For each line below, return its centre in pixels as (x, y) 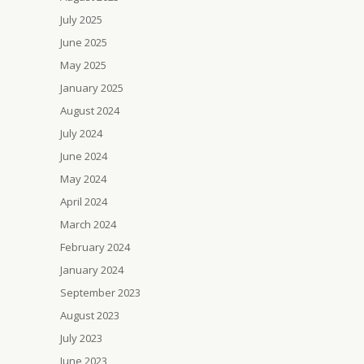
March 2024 (88, 224)
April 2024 (84, 201)
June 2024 (84, 156)
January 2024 (92, 270)
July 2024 (81, 133)
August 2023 (90, 315)
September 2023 (100, 292)
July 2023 (81, 338)
